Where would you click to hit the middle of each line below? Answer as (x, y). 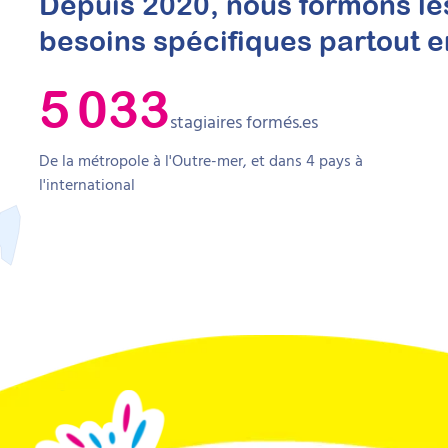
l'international (87, 184)
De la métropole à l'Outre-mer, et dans (172, 160)
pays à (341, 160)
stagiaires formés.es (244, 122)
